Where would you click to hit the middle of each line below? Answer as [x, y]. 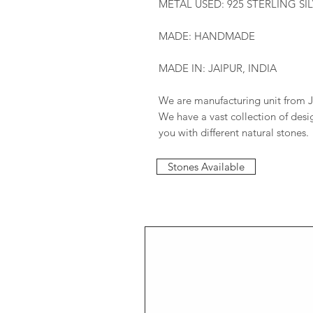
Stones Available [206, 166]
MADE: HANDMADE [207, 36]
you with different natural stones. [234, 132]
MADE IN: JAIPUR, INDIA [218, 68]
